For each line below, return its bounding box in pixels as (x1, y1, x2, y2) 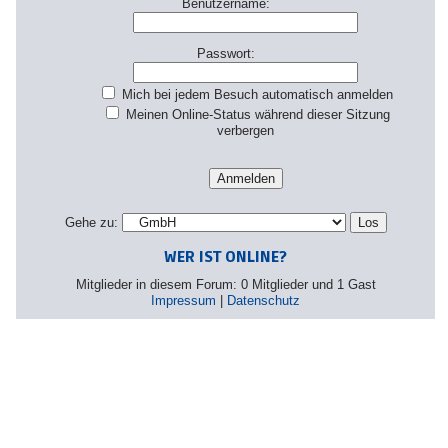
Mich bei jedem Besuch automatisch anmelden (118, 87, 394, 103)
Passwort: (196, 46, 255, 62)
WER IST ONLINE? (164, 248, 288, 267)
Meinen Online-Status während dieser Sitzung (121, 107, 390, 123)
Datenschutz (227, 293, 301, 309)
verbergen (217, 123, 275, 139)
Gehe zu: (64, 215, 118, 231)
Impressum (151, 293, 217, 309)
